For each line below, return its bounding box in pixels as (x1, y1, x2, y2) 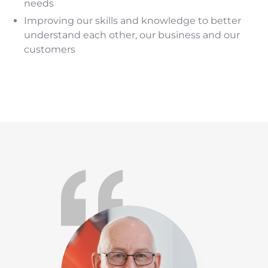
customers (24, 44, 75, 56)
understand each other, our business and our (24, 29, 240, 41)
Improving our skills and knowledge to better (24, 15, 241, 27)
